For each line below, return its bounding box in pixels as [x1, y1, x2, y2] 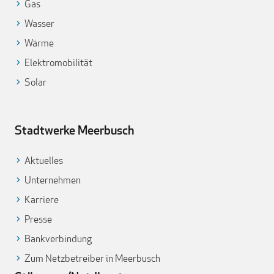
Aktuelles [24, 154, 63, 167]
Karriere [24, 193, 59, 206]
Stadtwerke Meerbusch [15, 122, 134, 138]
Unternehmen [24, 174, 81, 187]
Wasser [24, 17, 54, 30]
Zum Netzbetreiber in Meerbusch [24, 252, 160, 265]
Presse [24, 213, 52, 226]
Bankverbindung [24, 232, 92, 245]
